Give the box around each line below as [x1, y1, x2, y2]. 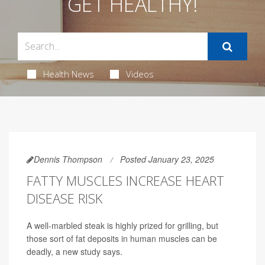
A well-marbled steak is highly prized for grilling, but [27, 219, 218, 231]
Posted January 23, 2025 [120, 153, 214, 165]
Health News [43, 67, 94, 80]
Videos [125, 67, 154, 80]
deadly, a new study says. [27, 245, 122, 257]
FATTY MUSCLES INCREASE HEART [27, 171, 224, 189]
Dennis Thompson [34, 153, 102, 165]
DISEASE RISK [27, 189, 102, 207]
